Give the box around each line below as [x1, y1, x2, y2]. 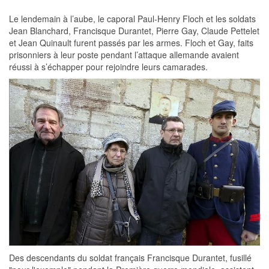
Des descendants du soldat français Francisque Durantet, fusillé [9, 251, 252, 264]
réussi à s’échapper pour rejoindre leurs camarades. [9, 60, 208, 73]
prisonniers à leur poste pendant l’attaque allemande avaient [9, 48, 239, 61]
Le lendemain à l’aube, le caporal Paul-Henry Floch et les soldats [9, 12, 256, 25]
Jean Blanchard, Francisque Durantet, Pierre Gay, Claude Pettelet [9, 24, 259, 37]
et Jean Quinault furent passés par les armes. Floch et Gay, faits [9, 36, 253, 49]
